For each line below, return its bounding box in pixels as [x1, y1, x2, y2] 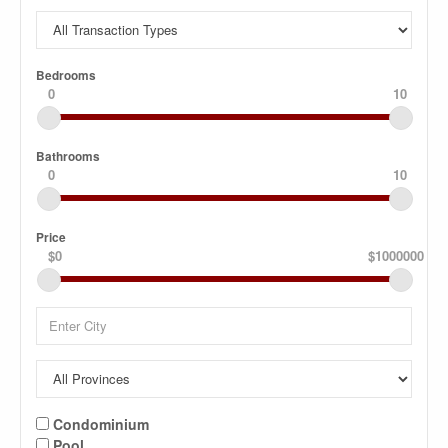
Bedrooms [36, 66, 96, 84]
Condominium [49, 413, 149, 434]
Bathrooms [36, 147, 100, 165]
